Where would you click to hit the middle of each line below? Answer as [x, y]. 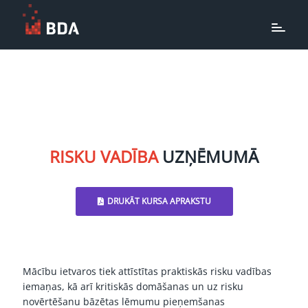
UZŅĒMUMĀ [210, 156]
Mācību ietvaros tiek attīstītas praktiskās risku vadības [147, 271]
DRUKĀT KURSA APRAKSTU [159, 201]
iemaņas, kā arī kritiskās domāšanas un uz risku [133, 286]
